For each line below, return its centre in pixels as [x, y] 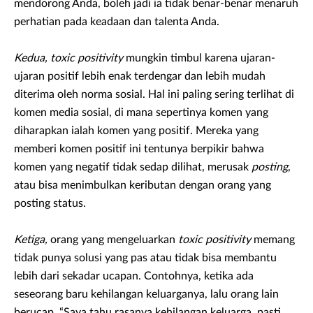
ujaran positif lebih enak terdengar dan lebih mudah [140, 77]
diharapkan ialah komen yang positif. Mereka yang [136, 131]
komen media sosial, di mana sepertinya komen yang [141, 113]
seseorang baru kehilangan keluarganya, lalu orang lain [146, 294]
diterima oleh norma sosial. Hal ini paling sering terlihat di [154, 95]
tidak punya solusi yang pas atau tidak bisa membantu [145, 258]
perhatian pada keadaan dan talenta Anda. [117, 22]
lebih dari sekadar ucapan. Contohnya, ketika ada [134, 276]
